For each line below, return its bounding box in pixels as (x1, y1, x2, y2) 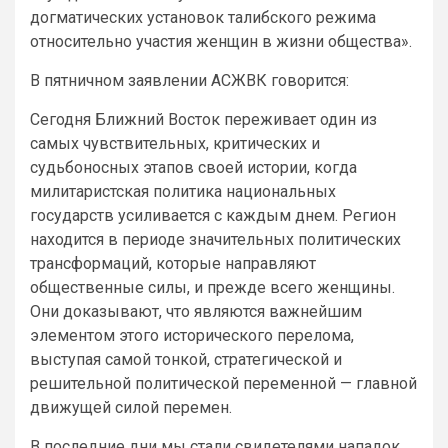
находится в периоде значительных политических (30, 229, 401, 249)
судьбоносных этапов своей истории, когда (30, 157, 357, 177)
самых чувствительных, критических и (30, 133, 320, 153)
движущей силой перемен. (30, 397, 232, 417)
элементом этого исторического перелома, (30, 325, 354, 345)
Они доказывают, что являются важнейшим (30, 301, 362, 321)
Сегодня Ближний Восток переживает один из (30, 109, 377, 129)
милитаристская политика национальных (30, 181, 336, 201)
